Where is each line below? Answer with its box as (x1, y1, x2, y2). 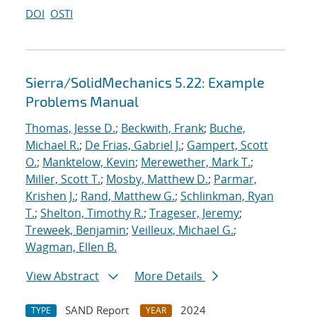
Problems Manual (25, 93, 139, 110)
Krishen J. (25, 188, 75, 204)
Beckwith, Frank (121, 120, 204, 137)
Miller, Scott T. (25, 171, 100, 188)
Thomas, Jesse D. (25, 120, 115, 137)
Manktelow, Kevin (42, 154, 135, 171)
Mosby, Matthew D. (106, 171, 208, 188)
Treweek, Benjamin (25, 222, 126, 238)
